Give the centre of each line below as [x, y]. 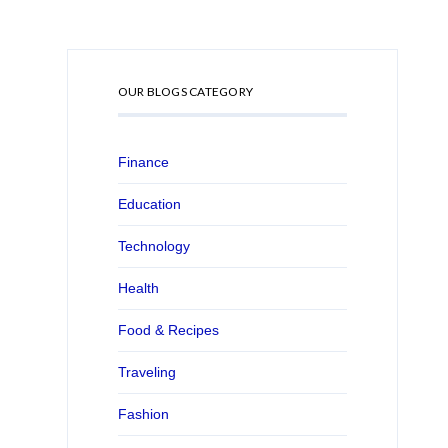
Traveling [146, 372]
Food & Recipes [168, 330]
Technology [153, 246]
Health [138, 288]
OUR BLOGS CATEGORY [185, 92]
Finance [143, 162]
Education [149, 204]
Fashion [143, 414]
